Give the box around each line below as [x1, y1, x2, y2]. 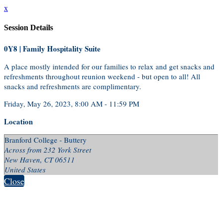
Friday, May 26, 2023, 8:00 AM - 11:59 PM [4, 98, 139, 109]
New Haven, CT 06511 [4, 154, 75, 165]
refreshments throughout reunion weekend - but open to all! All [4, 71, 200, 81]
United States [4, 164, 46, 174]
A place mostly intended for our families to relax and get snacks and [4, 61, 215, 71]
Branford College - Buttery [4, 134, 87, 145]
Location [4, 115, 33, 127]
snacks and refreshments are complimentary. [4, 81, 144, 91]
